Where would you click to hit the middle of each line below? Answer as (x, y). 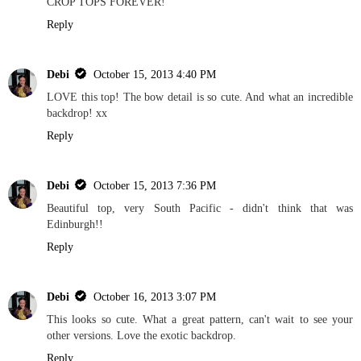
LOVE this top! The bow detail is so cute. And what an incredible (200, 96)
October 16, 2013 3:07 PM (155, 296)
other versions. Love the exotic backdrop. (141, 335)
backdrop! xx (77, 112)
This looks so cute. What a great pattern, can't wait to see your (200, 319)
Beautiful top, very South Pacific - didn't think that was (200, 207)
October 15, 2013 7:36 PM (155, 185)
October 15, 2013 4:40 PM (155, 74)
